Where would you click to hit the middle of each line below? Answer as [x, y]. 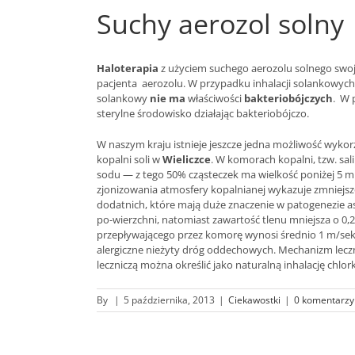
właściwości [215, 98]
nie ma [168, 98]
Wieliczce [187, 159]
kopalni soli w [130, 159]
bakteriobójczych [288, 98]
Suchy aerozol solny [220, 23]
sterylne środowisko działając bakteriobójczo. [203, 113]
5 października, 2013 [169, 300]
